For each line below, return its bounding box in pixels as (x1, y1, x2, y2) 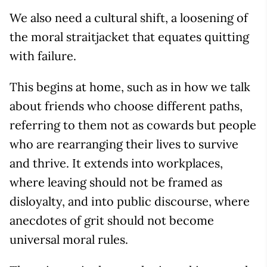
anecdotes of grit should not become (10, 212, 214, 228)
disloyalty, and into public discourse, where (10, 193, 250, 209)
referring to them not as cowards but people (10, 117, 256, 132)
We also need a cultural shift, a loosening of (10, 10, 248, 25)
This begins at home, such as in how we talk (10, 79, 250, 94)
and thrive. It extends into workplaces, (10, 155, 223, 170)
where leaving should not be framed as (10, 174, 222, 190)
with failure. (10, 48, 76, 63)
